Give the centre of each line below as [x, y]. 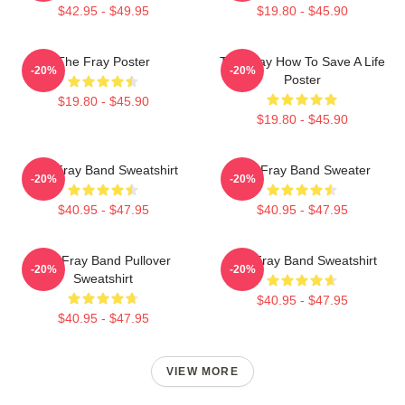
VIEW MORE [202, 371]
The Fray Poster [103, 61]
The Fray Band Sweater [302, 170]
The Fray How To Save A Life [302, 61]
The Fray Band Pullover [103, 260]
